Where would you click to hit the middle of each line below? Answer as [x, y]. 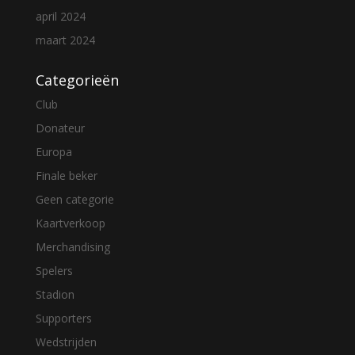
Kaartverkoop [70, 223]
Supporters [63, 318]
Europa [53, 151]
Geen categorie [74, 199]
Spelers [54, 270]
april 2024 [60, 16]
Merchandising [73, 246]
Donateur [60, 128]
